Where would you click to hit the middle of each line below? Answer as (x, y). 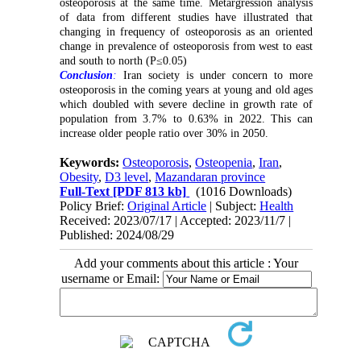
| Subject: (233, 205)
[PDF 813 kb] (148, 191)
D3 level (127, 176)
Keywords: (91, 162)
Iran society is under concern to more (215, 75)
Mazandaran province (210, 176)
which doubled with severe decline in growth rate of (186, 104)
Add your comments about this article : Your (186, 263)
